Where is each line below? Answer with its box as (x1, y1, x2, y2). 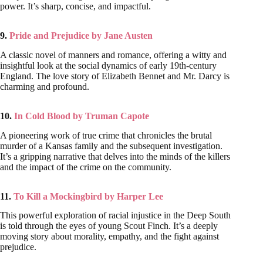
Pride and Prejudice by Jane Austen (7, 31, 153, 41)
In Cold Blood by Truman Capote (14, 110, 149, 121)
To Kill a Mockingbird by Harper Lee (14, 191, 163, 201)
